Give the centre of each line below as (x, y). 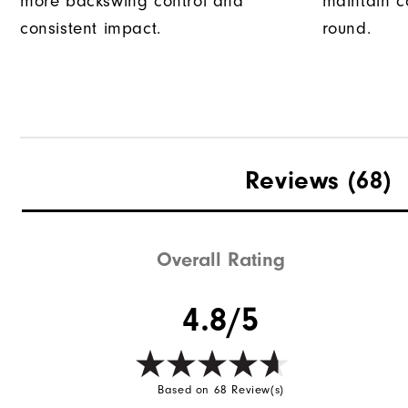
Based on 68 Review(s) (221, 389)
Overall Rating (221, 259)
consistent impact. (91, 29)
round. (347, 29)
